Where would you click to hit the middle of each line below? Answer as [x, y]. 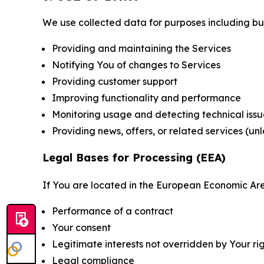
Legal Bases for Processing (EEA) [134, 158]
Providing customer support [115, 82]
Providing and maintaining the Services [141, 49]
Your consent [81, 228]
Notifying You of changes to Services [136, 65]
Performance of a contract [113, 211]
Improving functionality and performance [146, 98]
